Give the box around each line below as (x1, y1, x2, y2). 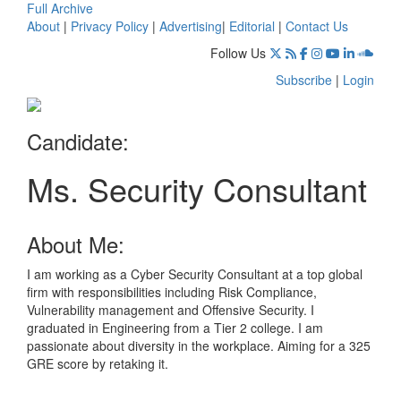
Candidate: (27, 124, 129, 157)
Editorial (229, 16, 275, 35)
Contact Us (286, 16, 348, 35)
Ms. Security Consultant (27, 165, 367, 211)
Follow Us (210, 43, 266, 62)
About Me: (27, 227, 124, 260)
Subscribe (276, 70, 332, 89)
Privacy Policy (71, 16, 149, 35)
